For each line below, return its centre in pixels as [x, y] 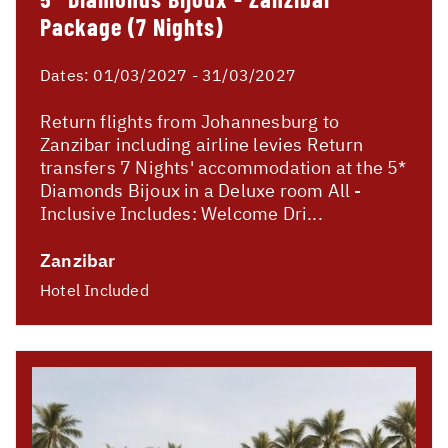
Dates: [67, 75]
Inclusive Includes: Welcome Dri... [181, 214]
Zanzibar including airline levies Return [202, 145]
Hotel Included [94, 290]
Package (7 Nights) [131, 27]
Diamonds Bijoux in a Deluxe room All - [201, 191]
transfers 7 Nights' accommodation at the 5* [223, 168]
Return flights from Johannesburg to [189, 122]
